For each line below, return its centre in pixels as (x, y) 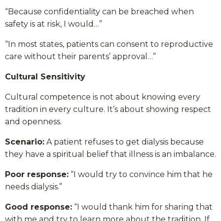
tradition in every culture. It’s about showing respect (108, 110)
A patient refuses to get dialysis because (124, 142)
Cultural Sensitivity (45, 77)
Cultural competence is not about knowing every (103, 97)
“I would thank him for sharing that (142, 207)
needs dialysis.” (34, 187)
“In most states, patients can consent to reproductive (109, 44)
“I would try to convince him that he (141, 175)
